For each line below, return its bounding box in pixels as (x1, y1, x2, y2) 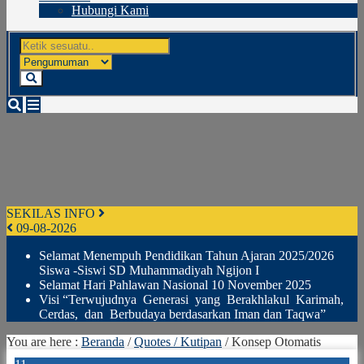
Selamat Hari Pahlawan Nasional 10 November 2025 (39, 277, 311, 292)
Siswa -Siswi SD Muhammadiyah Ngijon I (39, 262, 259, 277)
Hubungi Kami (71, 3, 149, 17)
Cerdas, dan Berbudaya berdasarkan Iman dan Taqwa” (39, 306, 326, 321)
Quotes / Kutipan (134, 334, 222, 349)
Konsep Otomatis (232, 334, 321, 349)
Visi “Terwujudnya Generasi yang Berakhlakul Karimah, (39, 292, 347, 306)
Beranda (81, 334, 124, 349)
